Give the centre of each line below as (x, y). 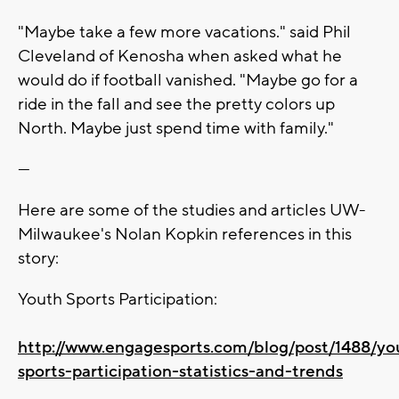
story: (38, 258)
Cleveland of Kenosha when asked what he (180, 56)
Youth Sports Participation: (118, 299)
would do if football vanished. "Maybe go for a (188, 80)
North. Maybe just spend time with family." (176, 128)
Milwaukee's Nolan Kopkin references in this (185, 234)
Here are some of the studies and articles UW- (192, 210)
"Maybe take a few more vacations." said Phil (184, 32)
